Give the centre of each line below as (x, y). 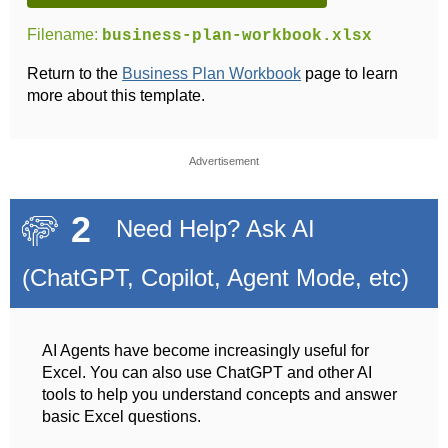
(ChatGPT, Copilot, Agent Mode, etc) (215, 278)
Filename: (65, 34)
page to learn (350, 73)
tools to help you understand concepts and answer (219, 395)
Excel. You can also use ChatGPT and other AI (207, 373)
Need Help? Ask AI (211, 228)
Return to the (75, 73)
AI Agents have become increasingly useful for (205, 351)
